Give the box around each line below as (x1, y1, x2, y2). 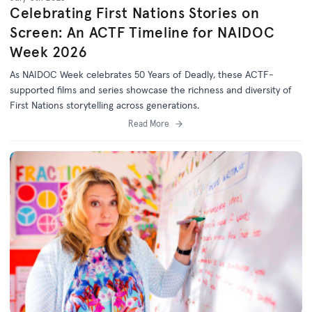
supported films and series (10, 83, 126, 96)
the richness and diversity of (168, 83, 292, 96)
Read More (127, 118, 169, 129)
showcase (126, 83, 168, 96)
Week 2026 (10, 42, 87, 61)
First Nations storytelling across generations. (10, 98, 202, 111)
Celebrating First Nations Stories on (10, 3, 260, 22)
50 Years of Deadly (134, 68, 213, 81)
